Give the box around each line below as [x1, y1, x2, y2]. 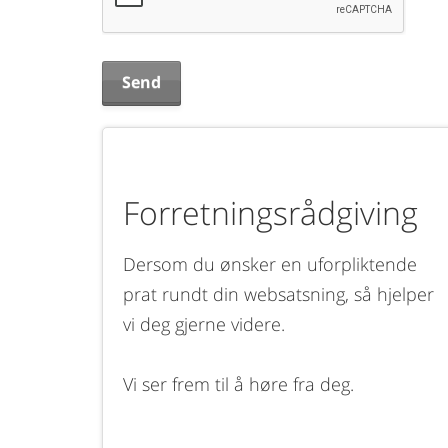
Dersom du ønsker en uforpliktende [123, 252, 417, 276]
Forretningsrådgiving [123, 191, 418, 234]
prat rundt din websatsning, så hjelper [123, 282, 434, 306]
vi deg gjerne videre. [123, 312, 285, 336]
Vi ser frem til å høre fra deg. [123, 372, 354, 396]
